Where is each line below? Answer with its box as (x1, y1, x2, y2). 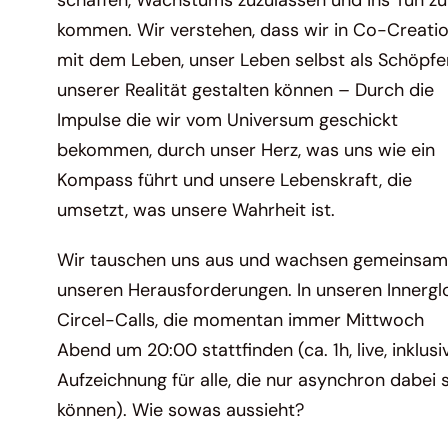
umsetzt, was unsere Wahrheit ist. (57, 198, 336, 223)
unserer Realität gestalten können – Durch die (57, 78, 435, 103)
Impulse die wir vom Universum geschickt (57, 108, 399, 133)
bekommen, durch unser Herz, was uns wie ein (57, 138, 436, 163)
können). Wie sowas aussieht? (57, 398, 305, 423)
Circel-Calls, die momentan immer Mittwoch (57, 308, 425, 333)
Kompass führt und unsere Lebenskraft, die (57, 168, 413, 193)
